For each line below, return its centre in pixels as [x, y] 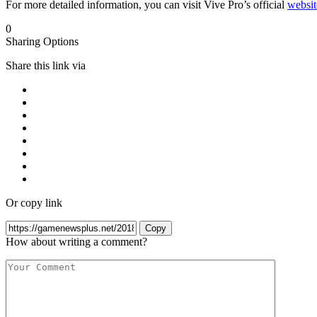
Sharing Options [42, 41]
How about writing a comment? [76, 241]
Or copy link [34, 202]
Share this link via [46, 65]
